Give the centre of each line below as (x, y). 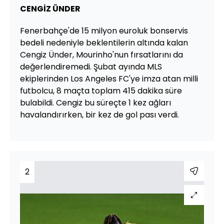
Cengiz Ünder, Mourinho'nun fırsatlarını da (101, 54)
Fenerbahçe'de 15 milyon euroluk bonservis (104, 30)
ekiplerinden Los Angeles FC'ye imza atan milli (109, 78)
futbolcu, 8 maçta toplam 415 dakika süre (101, 90)
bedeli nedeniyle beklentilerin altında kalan (104, 42)
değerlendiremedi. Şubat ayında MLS (91, 66)
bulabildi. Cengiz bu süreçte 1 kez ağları (95, 102)
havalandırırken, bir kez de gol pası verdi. (99, 114)
